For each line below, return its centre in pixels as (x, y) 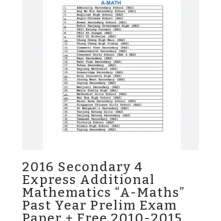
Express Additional (88, 180)
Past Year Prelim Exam (99, 206)
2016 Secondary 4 (82, 167)
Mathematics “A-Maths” (103, 193)
